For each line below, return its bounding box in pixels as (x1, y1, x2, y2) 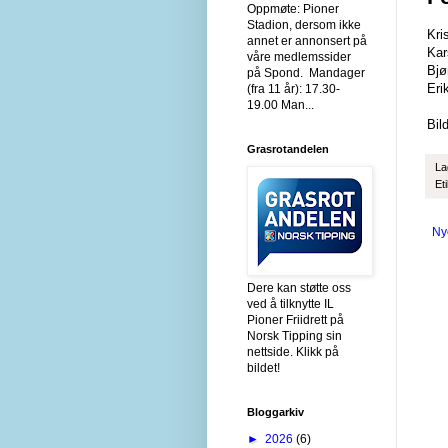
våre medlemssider (247, 49, 351, 64)
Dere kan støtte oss (247, 280, 351, 295)
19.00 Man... (247, 97, 314, 112)
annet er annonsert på (247, 33, 367, 48)
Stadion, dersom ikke (247, 17, 361, 32)
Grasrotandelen (247, 142, 329, 155)
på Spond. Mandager (247, 65, 365, 80)
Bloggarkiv (247, 405, 304, 418)
